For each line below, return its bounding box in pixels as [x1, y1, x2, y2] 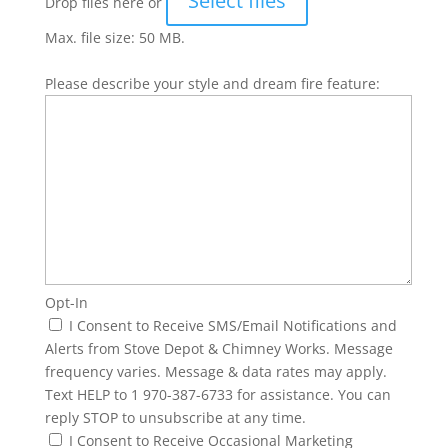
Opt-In [44, 293, 88, 312]
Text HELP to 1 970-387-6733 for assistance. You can [44, 385, 391, 404]
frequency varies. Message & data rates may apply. [44, 362, 387, 381]
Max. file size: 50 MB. [44, 28, 185, 47]
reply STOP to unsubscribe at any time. [44, 408, 306, 427]
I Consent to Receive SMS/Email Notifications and [68, 316, 397, 335]
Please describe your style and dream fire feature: [44, 74, 380, 93]
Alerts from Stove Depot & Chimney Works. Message [44, 339, 393, 358]
